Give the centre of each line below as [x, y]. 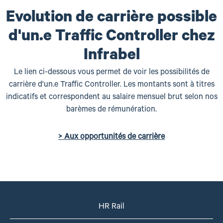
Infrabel [111, 56]
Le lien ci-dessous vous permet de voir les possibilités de [111, 73]
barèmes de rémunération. [111, 110]
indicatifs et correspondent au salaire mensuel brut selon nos [111, 98]
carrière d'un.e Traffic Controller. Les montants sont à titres [111, 85]
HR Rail [111, 207]
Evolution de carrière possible [111, 19]
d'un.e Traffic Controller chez [111, 38]
